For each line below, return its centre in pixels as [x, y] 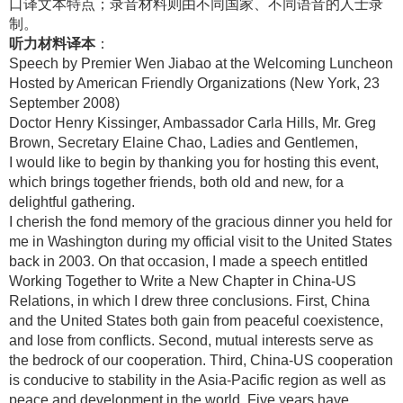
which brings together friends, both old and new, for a [176, 182]
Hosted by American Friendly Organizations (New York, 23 [194, 83]
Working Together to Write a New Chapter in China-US [183, 281]
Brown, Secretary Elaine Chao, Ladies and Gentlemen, [184, 143]
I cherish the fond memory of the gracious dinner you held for [201, 222]
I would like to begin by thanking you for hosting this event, [194, 162]
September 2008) [64, 103]
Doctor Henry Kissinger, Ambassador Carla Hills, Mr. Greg [193, 123]
